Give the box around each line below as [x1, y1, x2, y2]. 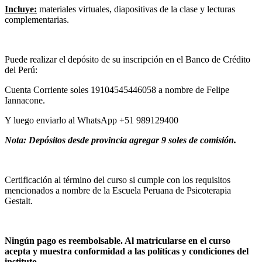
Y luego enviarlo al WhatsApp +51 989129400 [5, 115, 178, 125]
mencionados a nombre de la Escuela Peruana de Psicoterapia [5, 185, 231, 195]
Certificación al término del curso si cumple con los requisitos [5, 174, 230, 185]
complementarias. [5, 14, 69, 25]
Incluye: [5, 4, 37, 14]
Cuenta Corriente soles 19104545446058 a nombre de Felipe [5, 84, 229, 95]
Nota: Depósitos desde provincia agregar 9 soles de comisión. [5, 135, 236, 145]
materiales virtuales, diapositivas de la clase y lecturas [37, 4, 235, 14]
